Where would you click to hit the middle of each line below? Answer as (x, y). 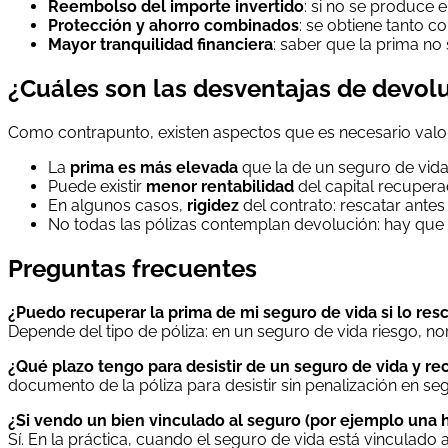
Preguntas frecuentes (132, 268)
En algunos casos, (117, 205)
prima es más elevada (154, 167)
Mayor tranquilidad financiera (160, 45)
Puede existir (97, 186)
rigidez (213, 205)
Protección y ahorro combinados (173, 26)
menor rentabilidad (220, 186)
